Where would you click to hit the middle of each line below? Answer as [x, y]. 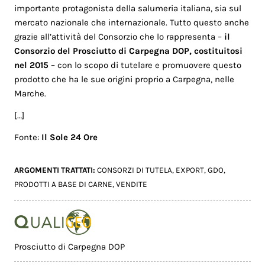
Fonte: [27, 137]
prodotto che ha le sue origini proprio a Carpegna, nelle [125, 80]
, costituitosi [216, 51]
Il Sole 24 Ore [69, 137]
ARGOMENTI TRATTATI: [56, 170]
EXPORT [190, 170]
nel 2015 [33, 65]
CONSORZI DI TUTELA [135, 170]
